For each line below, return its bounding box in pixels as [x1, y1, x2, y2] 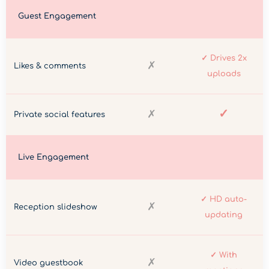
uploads [207, 70, 241, 79]
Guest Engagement [18, 12, 96, 21]
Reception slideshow [14, 203, 97, 212]
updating [205, 211, 243, 220]
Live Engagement [18, 153, 89, 162]
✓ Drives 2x [201, 54, 247, 63]
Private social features [14, 110, 105, 119]
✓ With [210, 251, 238, 260]
